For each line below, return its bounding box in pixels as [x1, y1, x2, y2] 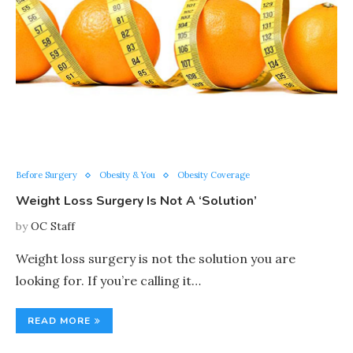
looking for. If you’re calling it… [16, 273, 201, 288]
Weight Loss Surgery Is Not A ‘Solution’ [16, 192, 257, 210]
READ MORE [28, 314, 91, 327]
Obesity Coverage [177, 169, 250, 180]
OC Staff [31, 219, 75, 233]
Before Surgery [16, 169, 77, 180]
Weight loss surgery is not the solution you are [16, 251, 295, 266]
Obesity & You [99, 169, 155, 180]
